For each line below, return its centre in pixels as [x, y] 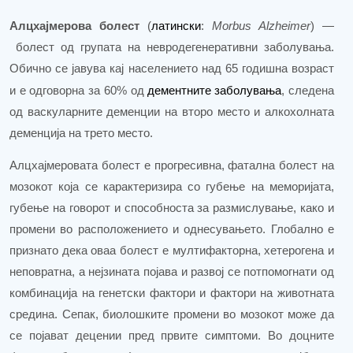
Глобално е [303, 229]
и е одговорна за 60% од [79, 91]
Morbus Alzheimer [261, 26]
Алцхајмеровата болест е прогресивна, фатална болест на [172, 165]
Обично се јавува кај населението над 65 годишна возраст [172, 69]
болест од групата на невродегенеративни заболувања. [175, 47]
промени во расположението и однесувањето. [138, 229]
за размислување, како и [266, 208]
